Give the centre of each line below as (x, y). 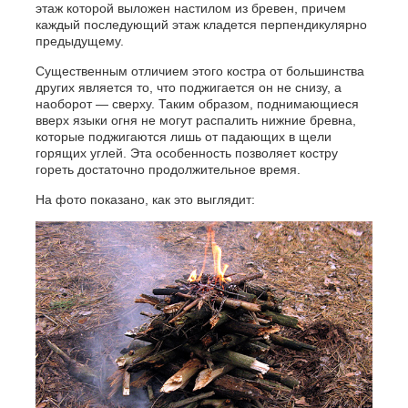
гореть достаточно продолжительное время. (168, 169)
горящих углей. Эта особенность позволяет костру (186, 153)
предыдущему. (79, 41)
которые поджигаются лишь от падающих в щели (183, 136)
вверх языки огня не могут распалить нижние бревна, (195, 120)
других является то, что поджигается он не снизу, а (188, 87)
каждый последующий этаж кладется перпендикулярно (201, 24)
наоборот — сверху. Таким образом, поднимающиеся (197, 103)
